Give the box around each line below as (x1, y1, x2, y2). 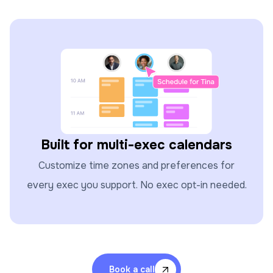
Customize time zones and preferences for (38, 159, 235, 172)
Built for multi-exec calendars (41, 136, 232, 154)
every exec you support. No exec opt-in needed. (26, 179, 247, 192)
